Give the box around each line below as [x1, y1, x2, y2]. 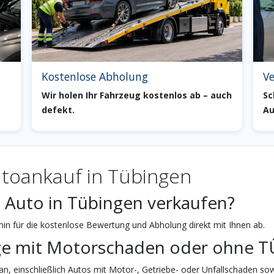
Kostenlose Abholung [42, 68, 149, 84]
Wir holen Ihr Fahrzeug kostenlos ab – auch [42, 89, 232, 101]
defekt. [42, 103, 75, 116]
